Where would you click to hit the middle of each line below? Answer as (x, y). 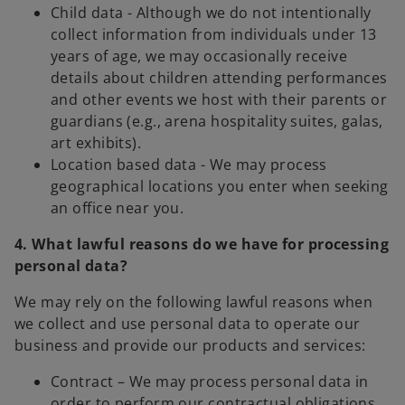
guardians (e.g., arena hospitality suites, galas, (217, 122)
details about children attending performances (219, 78)
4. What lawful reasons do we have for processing (202, 245)
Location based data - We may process (189, 165)
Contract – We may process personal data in (210, 382)
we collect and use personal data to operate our (188, 324)
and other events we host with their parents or (219, 100)
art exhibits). (96, 143)
